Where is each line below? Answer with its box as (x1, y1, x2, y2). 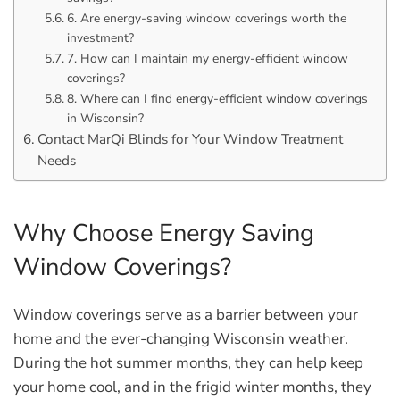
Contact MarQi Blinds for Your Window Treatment (37, 129, 344, 148)
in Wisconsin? (66, 110, 144, 127)
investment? (66, 29, 134, 46)
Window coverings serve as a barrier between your (13, 304, 358, 325)
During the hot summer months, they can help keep (13, 353, 363, 373)
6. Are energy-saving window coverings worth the (66, 10, 346, 27)
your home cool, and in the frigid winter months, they (13, 377, 371, 397)
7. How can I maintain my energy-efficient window (66, 50, 348, 67)
